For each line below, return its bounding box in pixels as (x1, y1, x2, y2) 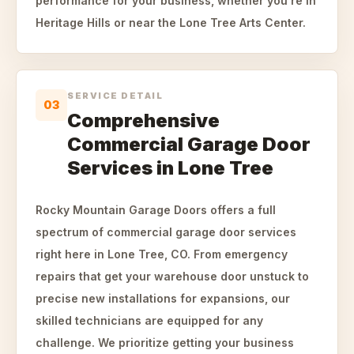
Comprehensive (67, 109, 220, 132)
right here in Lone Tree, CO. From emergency (36, 247, 288, 261)
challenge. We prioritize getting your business (36, 336, 294, 349)
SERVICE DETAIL (67, 90, 164, 101)
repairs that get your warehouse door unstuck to (36, 269, 309, 283)
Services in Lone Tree (67, 156, 273, 179)
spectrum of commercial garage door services (36, 225, 296, 239)
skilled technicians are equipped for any (36, 314, 263, 327)
